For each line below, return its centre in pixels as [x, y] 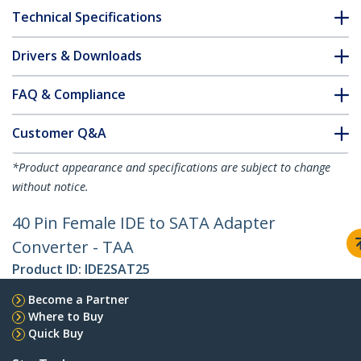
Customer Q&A [59, 133]
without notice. [50, 187]
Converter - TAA [73, 247]
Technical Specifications [87, 17]
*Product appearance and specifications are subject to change [171, 168]
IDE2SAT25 [117, 270]
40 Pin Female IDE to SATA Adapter [144, 223]
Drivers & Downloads [77, 56]
